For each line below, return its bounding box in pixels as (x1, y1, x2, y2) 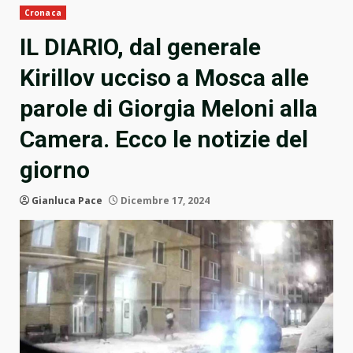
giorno (20, 156, 90, 184)
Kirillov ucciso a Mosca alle (20, 64, 309, 92)
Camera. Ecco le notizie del (20, 125, 308, 154)
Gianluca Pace (32, 194, 102, 208)
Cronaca (24, 7, 61, 19)
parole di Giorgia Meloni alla (20, 95, 318, 123)
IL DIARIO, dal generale (20, 33, 261, 61)
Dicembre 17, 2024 (118, 194, 210, 208)
